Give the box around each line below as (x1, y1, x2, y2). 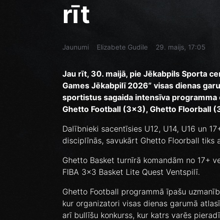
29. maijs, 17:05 (156, 43, 205, 52)
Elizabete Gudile (97, 43, 148, 52)
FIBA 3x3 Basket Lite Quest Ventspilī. (62, 167, 200, 177)
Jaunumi (62, 43, 89, 52)
